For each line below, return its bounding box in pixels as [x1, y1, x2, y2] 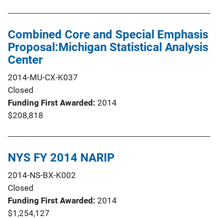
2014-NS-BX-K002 [8, 170, 76, 180]
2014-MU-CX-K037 [8, 72, 78, 82]
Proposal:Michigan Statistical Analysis [8, 40, 208, 54]
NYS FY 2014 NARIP [8, 150, 114, 164]
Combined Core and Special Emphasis [8, 27, 208, 41]
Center [8, 53, 43, 67]
